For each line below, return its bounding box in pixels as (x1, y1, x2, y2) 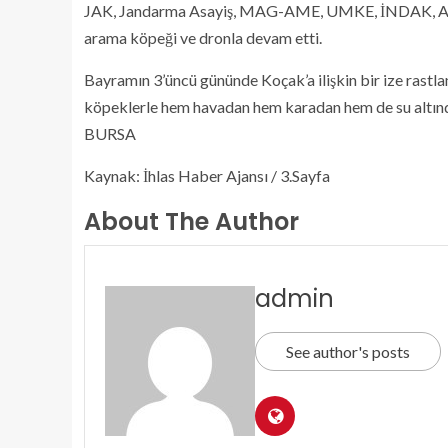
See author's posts (286, 342, 410, 361)
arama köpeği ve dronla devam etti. (84, 28, 322, 47)
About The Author (84, 205, 299, 238)
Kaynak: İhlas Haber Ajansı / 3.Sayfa (84, 166, 330, 185)
